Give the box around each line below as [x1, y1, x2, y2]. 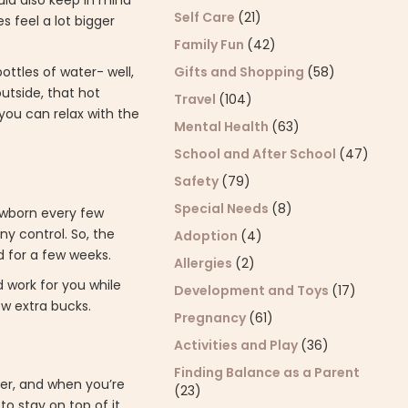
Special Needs [174, 199, 272, 218]
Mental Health [174, 117, 272, 136]
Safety [174, 172, 222, 190]
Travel [174, 90, 219, 108]
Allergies [174, 254, 236, 272]
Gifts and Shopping [174, 63, 308, 81]
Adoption [174, 227, 241, 245]
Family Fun [174, 36, 248, 54]
